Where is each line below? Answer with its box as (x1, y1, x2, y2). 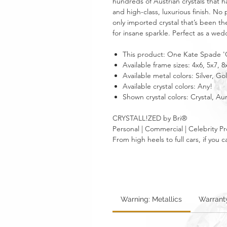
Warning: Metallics (121, 195, 182, 203)
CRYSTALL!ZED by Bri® (112, 113, 187, 123)
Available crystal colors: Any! (123, 82, 212, 91)
